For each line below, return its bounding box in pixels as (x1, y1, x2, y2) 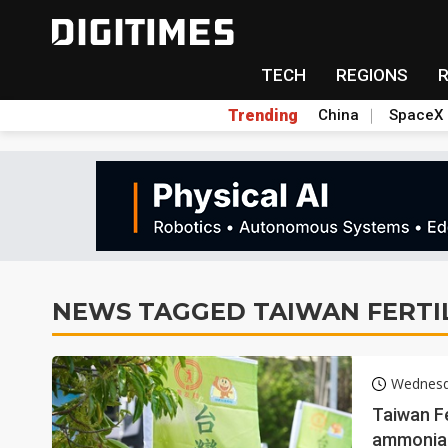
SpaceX (388, 106, 443, 124)
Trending (227, 105, 298, 125)
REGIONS (335, 65, 408, 85)
